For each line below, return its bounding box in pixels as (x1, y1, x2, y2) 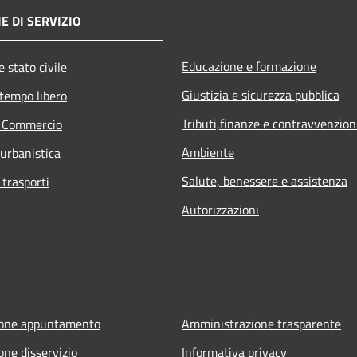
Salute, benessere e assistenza (182, 171, 347, 190)
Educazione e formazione (182, 56, 316, 76)
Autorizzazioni (182, 199, 259, 219)
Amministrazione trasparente (182, 313, 341, 333)
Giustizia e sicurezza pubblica (182, 84, 339, 104)
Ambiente (182, 142, 234, 162)
